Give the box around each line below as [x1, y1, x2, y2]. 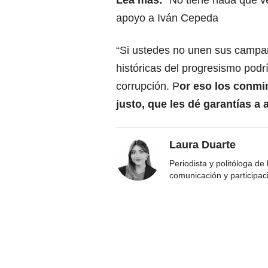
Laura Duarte [169, 139, 236, 151]
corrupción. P [116, 80, 179, 93]
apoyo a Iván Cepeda [116, 12, 218, 25]
